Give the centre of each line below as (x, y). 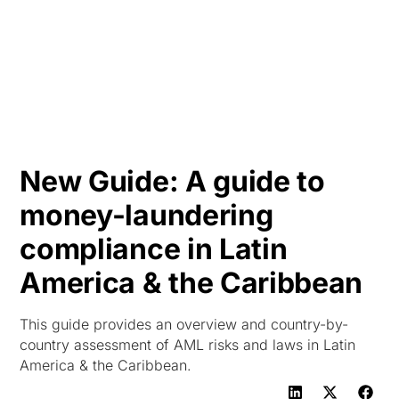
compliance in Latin (154, 249)
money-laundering (147, 215)
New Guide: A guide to (172, 181)
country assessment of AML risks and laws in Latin (188, 345)
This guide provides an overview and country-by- (184, 324)
